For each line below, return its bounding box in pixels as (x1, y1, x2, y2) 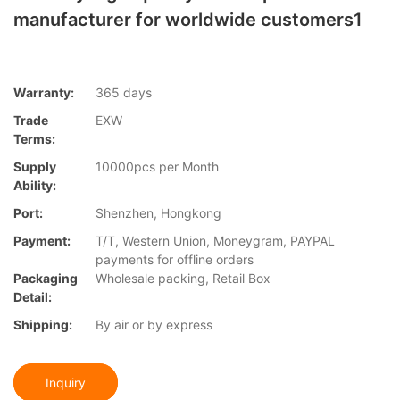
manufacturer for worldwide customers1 (13, 9, 362, 30)
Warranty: (13, 85, 74, 101)
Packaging (13, 271, 78, 287)
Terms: (13, 131, 55, 147)
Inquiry (46, 374, 86, 390)
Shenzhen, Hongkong (96, 205, 221, 221)
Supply (13, 159, 56, 175)
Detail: (13, 289, 52, 305)
